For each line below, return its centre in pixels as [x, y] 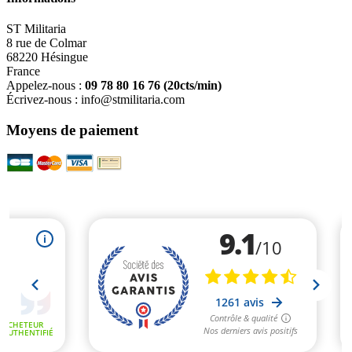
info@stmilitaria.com [133, 99]
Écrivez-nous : [44, 99]
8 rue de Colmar [46, 42]
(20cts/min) [192, 85]
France [23, 71]
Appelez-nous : [46, 85]
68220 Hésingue [47, 57]
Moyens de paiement [72, 130]
